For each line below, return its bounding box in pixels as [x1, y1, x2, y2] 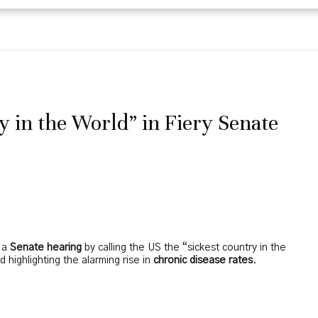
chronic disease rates [153, 256, 253, 266]
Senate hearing [10, 243, 82, 253]
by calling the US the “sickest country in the [82, 243, 286, 253]
